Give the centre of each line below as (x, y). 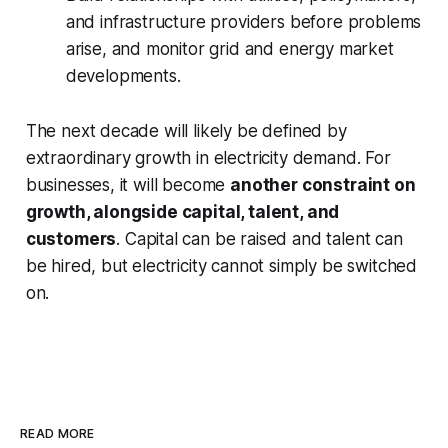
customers (71, 239)
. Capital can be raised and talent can (259, 239)
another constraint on (323, 185)
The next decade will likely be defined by (186, 131)
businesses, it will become (128, 185)
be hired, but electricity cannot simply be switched (221, 266)
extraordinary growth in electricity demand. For (208, 158)
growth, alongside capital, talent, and (182, 212)
